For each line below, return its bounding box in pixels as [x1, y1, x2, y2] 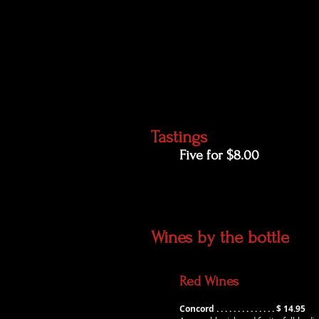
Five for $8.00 [179, 147, 259, 163]
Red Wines [179, 273, 239, 289]
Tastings [151, 127, 207, 147]
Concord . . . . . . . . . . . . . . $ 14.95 [179, 303, 305, 315]
